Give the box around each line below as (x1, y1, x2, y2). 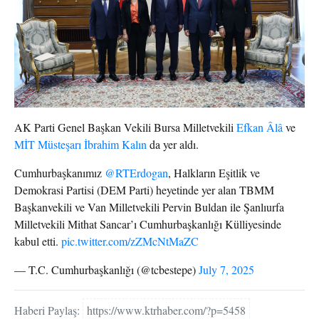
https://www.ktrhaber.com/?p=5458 (87, 302, 246, 318)
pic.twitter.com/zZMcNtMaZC (61, 233, 199, 249)
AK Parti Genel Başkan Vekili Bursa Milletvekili (14, 119, 236, 135)
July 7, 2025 (199, 261, 254, 277)
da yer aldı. (147, 136, 199, 152)
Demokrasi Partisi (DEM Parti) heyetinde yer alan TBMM (14, 182, 274, 197)
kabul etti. (14, 233, 61, 249)
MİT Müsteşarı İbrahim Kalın (14, 136, 147, 152)
